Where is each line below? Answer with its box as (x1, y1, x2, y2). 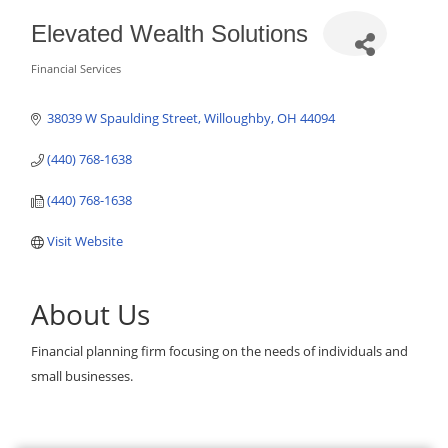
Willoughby (204, 109, 272, 127)
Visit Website (47, 232, 124, 250)
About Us (31, 295, 150, 333)
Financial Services (31, 61, 121, 76)
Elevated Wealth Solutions (31, 19, 308, 47)
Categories (30, 70, 129, 97)
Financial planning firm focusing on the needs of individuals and (31, 342, 408, 360)
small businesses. (31, 367, 133, 385)
